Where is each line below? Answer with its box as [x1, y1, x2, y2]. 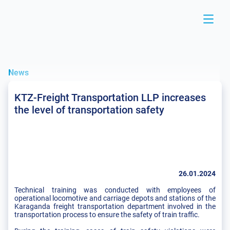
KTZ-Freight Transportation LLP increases [14, 91, 206, 104]
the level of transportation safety [14, 104, 164, 116]
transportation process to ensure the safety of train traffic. [14, 210, 200, 219]
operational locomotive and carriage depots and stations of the [14, 194, 216, 202]
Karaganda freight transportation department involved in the [14, 202, 216, 210]
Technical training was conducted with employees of [14, 186, 216, 194]
